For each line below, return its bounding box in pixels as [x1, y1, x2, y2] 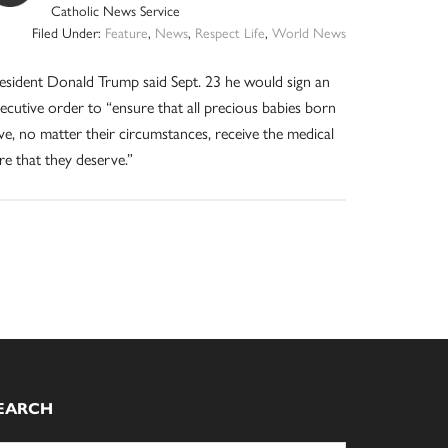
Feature [104, 25, 148, 43]
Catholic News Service [51, 3, 181, 21]
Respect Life [194, 25, 265, 43]
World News [271, 25, 346, 43]
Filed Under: [31, 25, 105, 43]
